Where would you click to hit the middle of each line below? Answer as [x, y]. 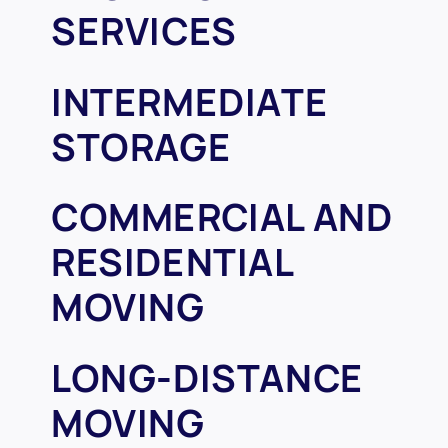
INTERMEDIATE [190, 102]
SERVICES [144, 32]
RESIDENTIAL [172, 263]
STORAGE [141, 147]
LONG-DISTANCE [207, 378]
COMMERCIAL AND [222, 218]
